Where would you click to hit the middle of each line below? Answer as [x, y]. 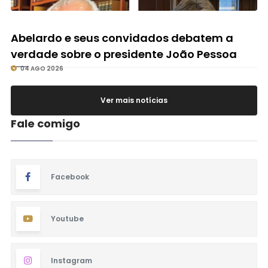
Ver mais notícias [134, 100]
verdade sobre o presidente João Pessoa [124, 54]
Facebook [70, 176]
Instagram [71, 260]
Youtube [67, 218]
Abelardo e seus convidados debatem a [122, 38]
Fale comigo [45, 123]
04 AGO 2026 [41, 68]
